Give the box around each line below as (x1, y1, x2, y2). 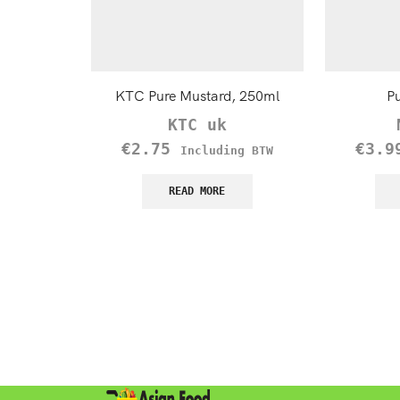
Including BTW (179, 143, 273, 157)
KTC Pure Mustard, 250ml (114, 86, 279, 104)
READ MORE (169, 185, 226, 198)
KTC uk (167, 115, 227, 134)
